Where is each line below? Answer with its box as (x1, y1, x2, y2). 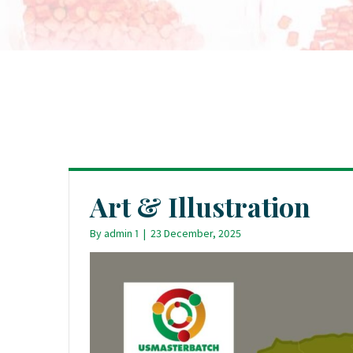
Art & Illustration (90, 188, 310, 225)
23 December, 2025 (150, 226, 241, 240)
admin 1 (104, 226, 139, 240)
